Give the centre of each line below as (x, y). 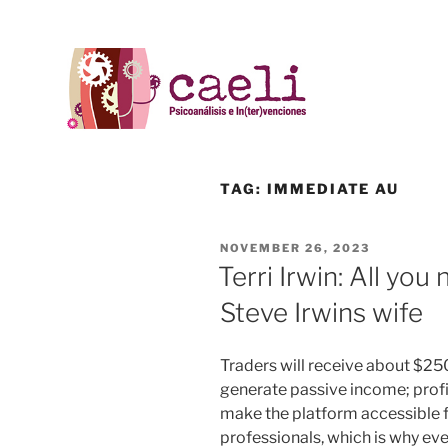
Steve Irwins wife (321, 312)
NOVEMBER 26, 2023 (295, 248)
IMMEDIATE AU (333, 188)
